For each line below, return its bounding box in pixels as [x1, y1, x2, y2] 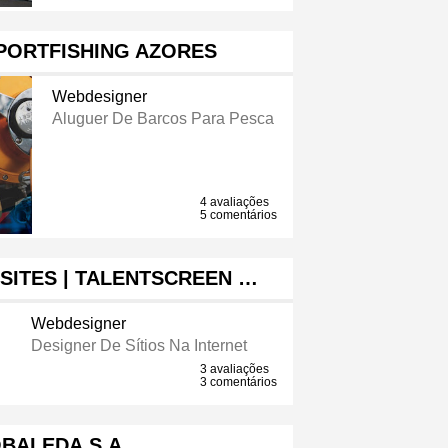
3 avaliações [200, 362, 270, 377]
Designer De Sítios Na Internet [30, 337, 247, 355]
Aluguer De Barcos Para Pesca [51, 110, 274, 128]
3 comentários [200, 375, 278, 390]
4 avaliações [200, 195, 270, 210]
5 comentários [200, 208, 278, 223]
